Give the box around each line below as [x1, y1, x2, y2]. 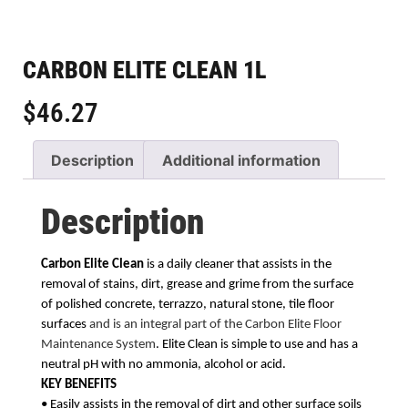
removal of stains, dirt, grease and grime [41, 278, 262, 292]
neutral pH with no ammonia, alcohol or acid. [41, 358, 286, 372]
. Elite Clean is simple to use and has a [156, 338, 358, 352]
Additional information [161, 150, 321, 169]
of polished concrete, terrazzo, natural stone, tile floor [41, 298, 334, 312]
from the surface [262, 278, 353, 292]
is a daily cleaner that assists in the [144, 258, 331, 272]
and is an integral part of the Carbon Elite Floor [89, 318, 342, 332]
